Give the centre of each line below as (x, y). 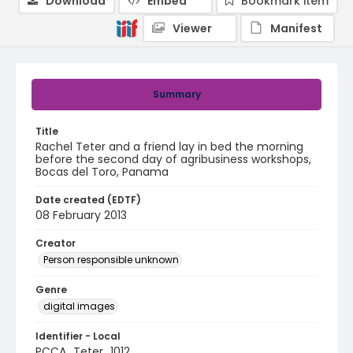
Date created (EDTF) (88, 200)
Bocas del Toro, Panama (102, 172)
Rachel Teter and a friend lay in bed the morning (169, 147)
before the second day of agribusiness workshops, (173, 159)
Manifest (296, 28)
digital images (79, 306)
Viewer (192, 28)
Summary (176, 94)
